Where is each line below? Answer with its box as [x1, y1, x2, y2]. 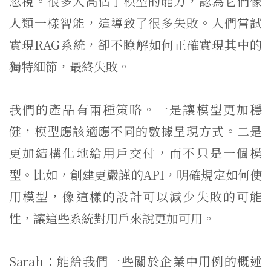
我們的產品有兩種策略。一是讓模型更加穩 [9, 100, 262, 118]
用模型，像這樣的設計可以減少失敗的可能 [9, 188, 262, 205]
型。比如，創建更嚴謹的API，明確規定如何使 [9, 166, 262, 183]
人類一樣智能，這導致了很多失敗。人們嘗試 [9, 14, 262, 31]
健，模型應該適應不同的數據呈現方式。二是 [9, 122, 262, 140]
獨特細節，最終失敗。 [9, 57, 130, 75]
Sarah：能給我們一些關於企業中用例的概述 [9, 252, 262, 270]
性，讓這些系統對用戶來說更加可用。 [9, 209, 215, 227]
